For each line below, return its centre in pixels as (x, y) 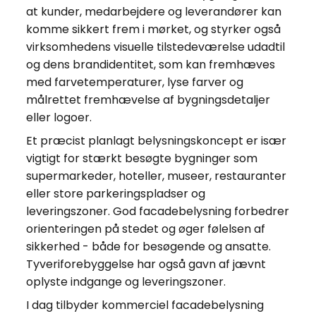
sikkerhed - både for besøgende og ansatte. (148, 246)
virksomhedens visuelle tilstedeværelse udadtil (155, 47)
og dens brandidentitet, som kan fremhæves (150, 64)
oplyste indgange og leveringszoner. (126, 281)
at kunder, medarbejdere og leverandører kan (153, 11)
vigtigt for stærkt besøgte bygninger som (141, 158)
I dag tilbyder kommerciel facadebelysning (145, 305)
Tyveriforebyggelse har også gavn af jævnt (146, 264)
